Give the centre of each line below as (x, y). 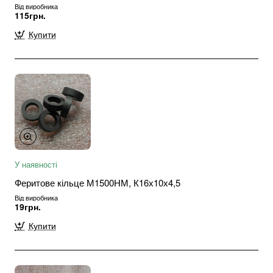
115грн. (30, 16)
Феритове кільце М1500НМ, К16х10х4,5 (97, 183)
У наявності (36, 165)
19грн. (28, 207)
